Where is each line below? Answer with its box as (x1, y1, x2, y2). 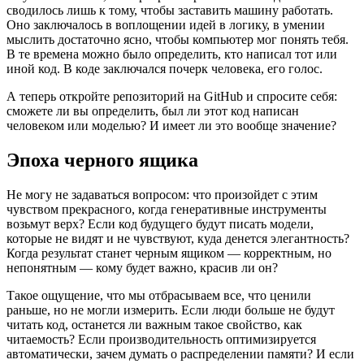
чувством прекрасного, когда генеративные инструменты (6, 202, 327, 217)
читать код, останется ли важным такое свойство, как (6, 318, 302, 332)
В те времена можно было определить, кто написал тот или (6, 47, 337, 62)
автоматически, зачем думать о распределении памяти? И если (6, 347, 354, 362)
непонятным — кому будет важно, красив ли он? (6, 261, 278, 275)
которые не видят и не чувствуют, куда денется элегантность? (6, 232, 349, 246)
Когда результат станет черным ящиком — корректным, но (6, 246, 331, 261)
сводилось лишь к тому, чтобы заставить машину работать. (6, 3, 333, 18)
